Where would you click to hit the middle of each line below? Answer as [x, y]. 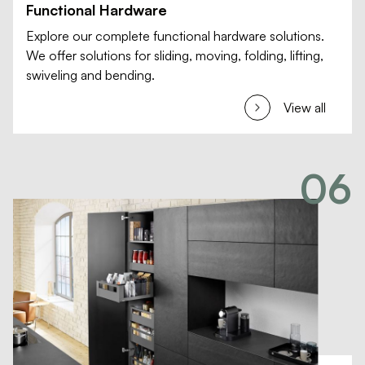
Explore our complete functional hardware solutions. [175, 36]
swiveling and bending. [90, 75]
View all [305, 108]
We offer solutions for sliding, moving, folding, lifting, [175, 55]
